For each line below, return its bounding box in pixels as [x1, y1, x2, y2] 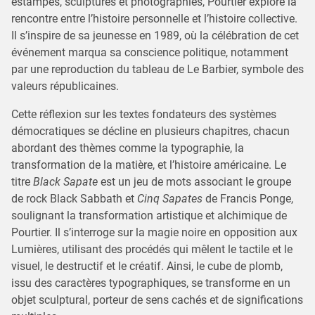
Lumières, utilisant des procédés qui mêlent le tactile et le [11, 243, 292, 256]
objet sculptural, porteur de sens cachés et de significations [11, 293, 303, 307]
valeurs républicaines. [11, 79, 119, 93]
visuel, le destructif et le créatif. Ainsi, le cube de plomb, [11, 259, 283, 273]
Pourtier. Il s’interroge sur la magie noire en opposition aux [11, 226, 297, 239]
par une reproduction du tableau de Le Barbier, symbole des [11, 63, 304, 76]
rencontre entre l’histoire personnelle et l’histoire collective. [11, 12, 297, 25]
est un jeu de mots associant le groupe [98, 175, 291, 188]
